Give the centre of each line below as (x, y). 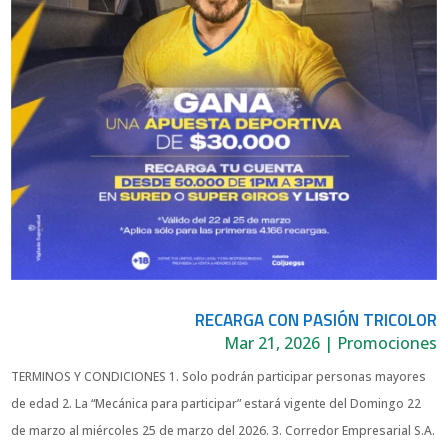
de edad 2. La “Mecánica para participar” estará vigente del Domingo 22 (216, 404)
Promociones (386, 343)
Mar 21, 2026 (271, 343)
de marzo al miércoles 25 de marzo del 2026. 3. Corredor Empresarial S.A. (223, 431)
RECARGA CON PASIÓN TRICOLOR (315, 320)
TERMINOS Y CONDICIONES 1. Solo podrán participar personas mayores (219, 377)
